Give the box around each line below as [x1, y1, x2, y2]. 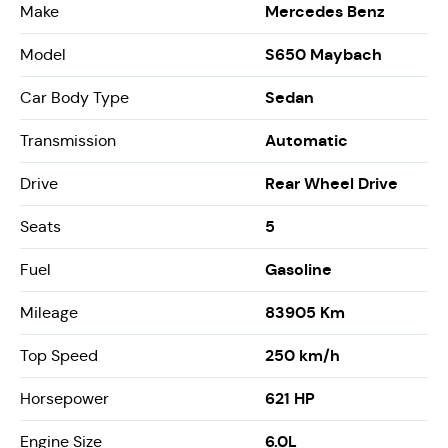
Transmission [20, 131, 116, 150]
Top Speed [20, 346, 98, 365]
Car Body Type [20, 88, 129, 107]
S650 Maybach [264, 44, 382, 65]
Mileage [20, 303, 78, 322]
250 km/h [264, 345, 340, 366]
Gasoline [264, 259, 332, 280]
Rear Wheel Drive [264, 173, 398, 194]
